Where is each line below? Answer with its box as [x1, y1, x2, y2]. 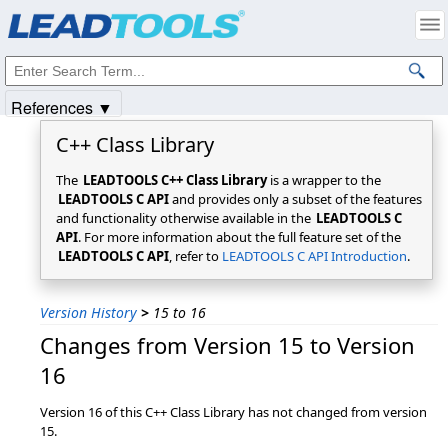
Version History [40, 303, 137, 322]
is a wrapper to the [267, 171, 381, 189]
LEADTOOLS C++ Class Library [83, 171, 267, 189]
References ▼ [11, 96, 113, 119]
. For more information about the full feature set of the [78, 228, 401, 246]
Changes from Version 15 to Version [40, 330, 415, 360]
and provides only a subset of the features [169, 190, 422, 208]
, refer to [169, 247, 222, 265]
